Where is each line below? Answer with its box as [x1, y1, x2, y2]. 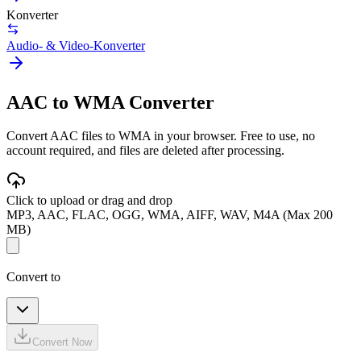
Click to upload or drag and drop [6, 193, 172, 208]
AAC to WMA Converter [6, 91, 214, 113]
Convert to [6, 270, 60, 284]
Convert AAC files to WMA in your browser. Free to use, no [6, 129, 315, 143]
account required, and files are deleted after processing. [6, 143, 284, 158]
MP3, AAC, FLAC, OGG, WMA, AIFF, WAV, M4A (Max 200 [6, 208, 333, 222]
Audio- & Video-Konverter [6, 38, 145, 52]
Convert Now [32, 336, 92, 349]
